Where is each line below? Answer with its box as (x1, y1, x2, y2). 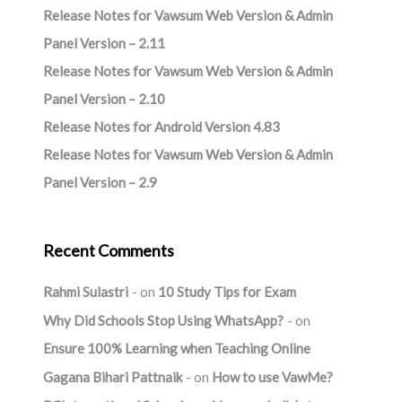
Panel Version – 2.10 (42, 91, 165, 107)
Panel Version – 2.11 (42, 35, 165, 51)
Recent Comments (42, 240, 174, 260)
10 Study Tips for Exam (157, 284, 296, 300)
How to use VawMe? (211, 369, 333, 385)
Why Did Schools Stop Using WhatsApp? (42, 312, 284, 328)
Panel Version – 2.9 (42, 174, 157, 190)
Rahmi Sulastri (42, 284, 128, 300)
